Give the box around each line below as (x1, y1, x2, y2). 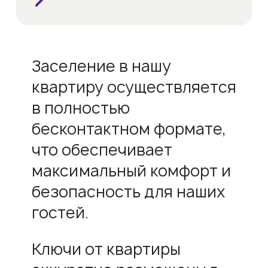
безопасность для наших (31, 181, 226, 202)
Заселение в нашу (31, 55, 171, 77)
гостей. (31, 202, 89, 223)
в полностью (31, 97, 130, 118)
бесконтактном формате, (31, 118, 226, 139)
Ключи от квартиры (31, 238, 181, 260)
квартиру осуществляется (31, 76, 236, 98)
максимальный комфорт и (31, 160, 231, 181)
